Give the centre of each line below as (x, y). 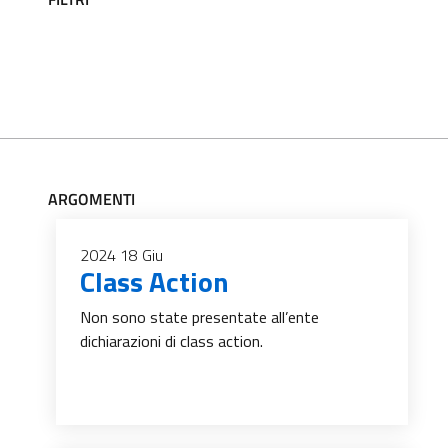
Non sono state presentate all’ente (199, 317)
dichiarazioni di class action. (171, 341)
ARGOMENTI (91, 199)
